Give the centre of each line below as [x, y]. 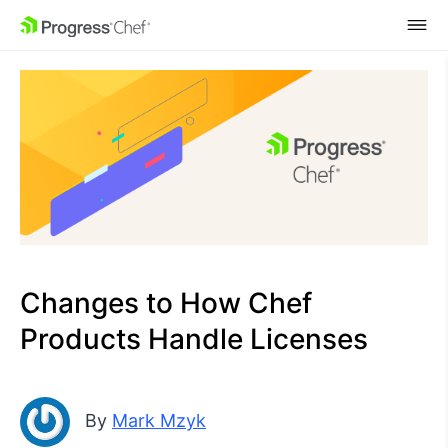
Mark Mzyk [159, 420]
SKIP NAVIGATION [105, 25]
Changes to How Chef [166, 302]
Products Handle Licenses [194, 338]
